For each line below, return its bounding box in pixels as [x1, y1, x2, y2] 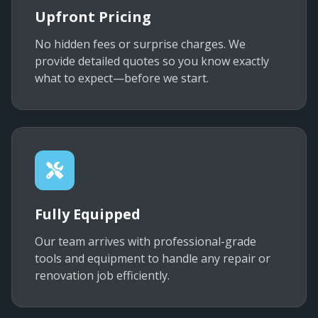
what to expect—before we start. [35, 70, 209, 86]
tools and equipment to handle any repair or [35, 251, 270, 266]
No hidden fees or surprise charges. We [35, 36, 246, 52]
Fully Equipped [35, 204, 141, 224]
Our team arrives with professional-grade [35, 234, 256, 249]
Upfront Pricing [35, 7, 151, 26]
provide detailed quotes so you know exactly [35, 53, 269, 69]
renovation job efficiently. [35, 268, 170, 283]
